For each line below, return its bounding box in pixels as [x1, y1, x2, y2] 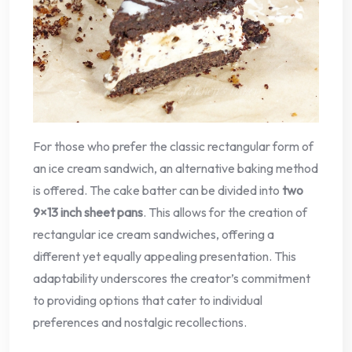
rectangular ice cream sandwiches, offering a [33, 225, 274, 242]
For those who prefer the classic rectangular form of [33, 137, 313, 154]
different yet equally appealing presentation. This [33, 247, 296, 264]
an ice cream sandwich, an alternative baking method [33, 159, 318, 176]
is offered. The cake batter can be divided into [33, 181, 282, 198]
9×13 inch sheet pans [33, 203, 143, 220]
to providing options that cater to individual [33, 291, 262, 308]
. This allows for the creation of [143, 203, 307, 220]
